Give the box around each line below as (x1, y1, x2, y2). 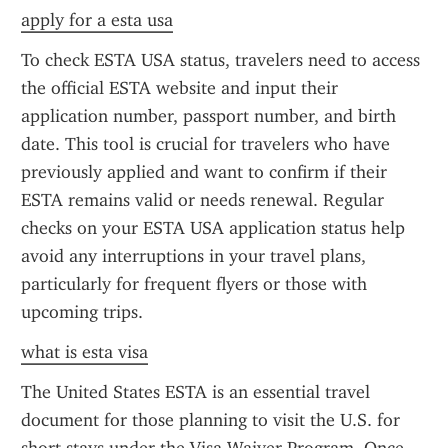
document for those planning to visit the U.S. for (21, 409, 400, 431)
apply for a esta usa (21, 9, 173, 31)
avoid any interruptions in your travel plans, (21, 245, 366, 267)
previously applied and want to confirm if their (21, 161, 387, 183)
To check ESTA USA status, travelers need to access (21, 49, 420, 71)
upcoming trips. (21, 301, 143, 323)
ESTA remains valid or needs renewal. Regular (21, 189, 384, 211)
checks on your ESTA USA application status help (21, 217, 405, 239)
